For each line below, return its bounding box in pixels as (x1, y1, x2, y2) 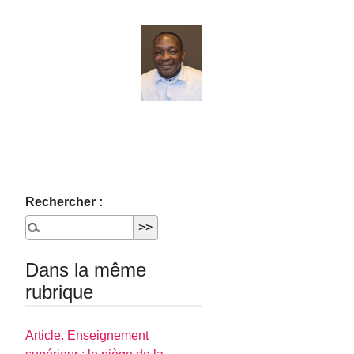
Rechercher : (25, 195, 104, 209)
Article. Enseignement (25, 329, 149, 343)
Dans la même (25, 259, 147, 281)
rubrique (25, 281, 94, 303)
